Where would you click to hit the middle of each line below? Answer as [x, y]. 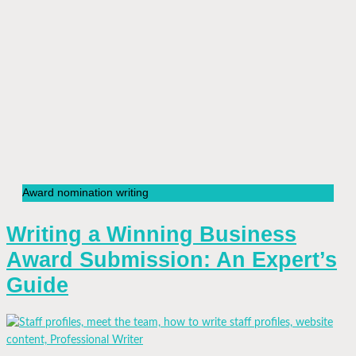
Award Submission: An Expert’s [172, 260]
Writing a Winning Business [151, 235]
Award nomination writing [85, 192]
